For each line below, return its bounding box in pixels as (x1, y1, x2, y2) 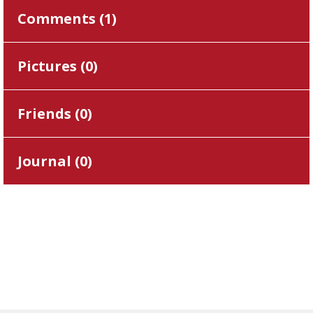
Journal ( (17, 152, 80, 170)
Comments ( (17, 9, 104, 28)
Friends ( (17, 104, 80, 123)
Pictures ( (17, 57, 85, 75)
